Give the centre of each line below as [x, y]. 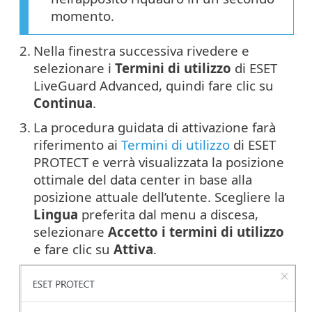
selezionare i [74, 68]
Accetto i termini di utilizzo [196, 231]
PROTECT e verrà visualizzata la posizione [159, 162]
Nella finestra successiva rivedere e [141, 50]
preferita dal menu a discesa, [168, 214]
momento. [83, 15]
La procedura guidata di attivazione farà [155, 127]
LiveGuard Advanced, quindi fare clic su [154, 85]
